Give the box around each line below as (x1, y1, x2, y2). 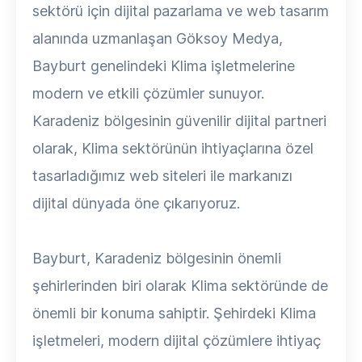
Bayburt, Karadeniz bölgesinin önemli (32, 250, 281, 267)
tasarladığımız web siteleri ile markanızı (32, 167, 293, 184)
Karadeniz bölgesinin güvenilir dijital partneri (32, 112, 326, 129)
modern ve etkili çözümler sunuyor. (32, 85, 264, 102)
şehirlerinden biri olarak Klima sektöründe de (32, 277, 328, 294)
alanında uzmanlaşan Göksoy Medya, (32, 30, 283, 47)
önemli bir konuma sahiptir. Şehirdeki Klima (32, 305, 316, 322)
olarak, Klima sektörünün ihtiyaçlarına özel (32, 140, 314, 157)
